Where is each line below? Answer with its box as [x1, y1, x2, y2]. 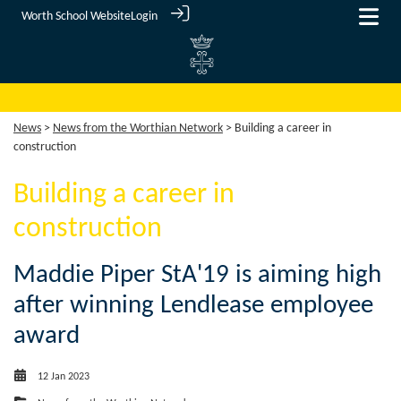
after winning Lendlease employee [13, 293, 373, 320]
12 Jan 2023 [38, 371, 90, 383]
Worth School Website [21, 10, 131, 23]
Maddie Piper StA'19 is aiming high [13, 262, 381, 289]
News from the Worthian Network [53, 122, 223, 136]
